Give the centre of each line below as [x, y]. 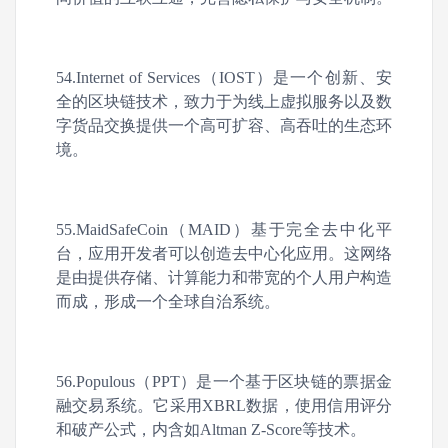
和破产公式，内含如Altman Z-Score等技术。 [211, 429]
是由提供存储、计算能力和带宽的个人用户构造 [224, 277]
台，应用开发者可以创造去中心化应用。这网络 [224, 253]
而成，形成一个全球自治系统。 [168, 301]
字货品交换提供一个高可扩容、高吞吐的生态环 [224, 125]
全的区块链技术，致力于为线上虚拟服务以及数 [224, 101]
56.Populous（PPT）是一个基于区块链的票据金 [224, 381]
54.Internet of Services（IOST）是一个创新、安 [224, 77]
